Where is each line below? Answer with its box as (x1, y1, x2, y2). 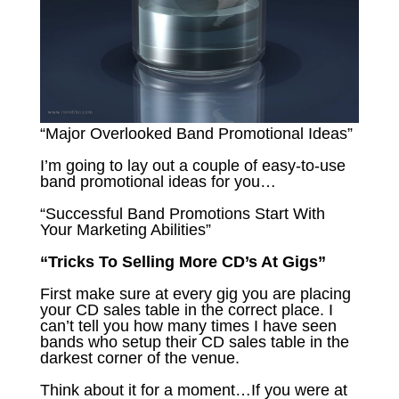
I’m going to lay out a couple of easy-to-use (39, 156, 346, 175)
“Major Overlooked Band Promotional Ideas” (39, 124, 353, 142)
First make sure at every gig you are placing (39, 284, 351, 303)
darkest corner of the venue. (39, 348, 240, 367)
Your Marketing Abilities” (39, 220, 211, 239)
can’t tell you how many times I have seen (39, 316, 337, 335)
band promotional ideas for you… (39, 172, 276, 191)
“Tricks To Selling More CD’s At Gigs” (39, 252, 326, 271)
